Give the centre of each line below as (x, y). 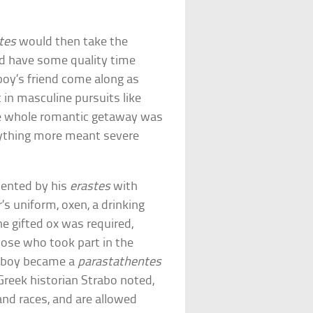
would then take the (72, 42)
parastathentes (120, 262)
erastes (90, 187)
